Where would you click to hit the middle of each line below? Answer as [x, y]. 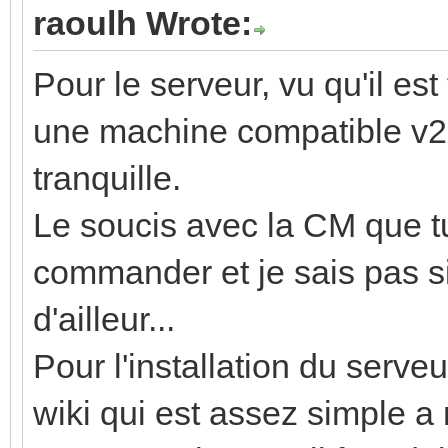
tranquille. [107, 177]
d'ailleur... [104, 318]
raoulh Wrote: [142, 22]
